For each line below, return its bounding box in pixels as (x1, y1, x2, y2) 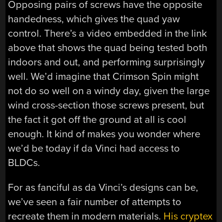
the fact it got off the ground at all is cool (8, 113, 187, 126)
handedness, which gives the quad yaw (8, 13, 180, 26)
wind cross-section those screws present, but (8, 99, 205, 112)
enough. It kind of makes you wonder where (8, 128, 201, 141)
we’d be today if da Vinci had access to (8, 142, 180, 155)
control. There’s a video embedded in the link (8, 27, 207, 40)
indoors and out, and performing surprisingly (8, 56, 205, 69)
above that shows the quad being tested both (8, 42, 208, 55)
